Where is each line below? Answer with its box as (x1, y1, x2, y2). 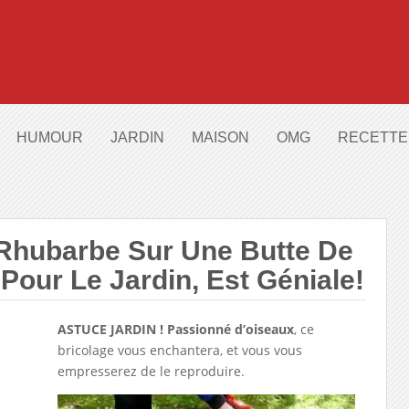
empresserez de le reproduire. (57, 362, 245, 380)
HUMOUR (16, 130, 83, 145)
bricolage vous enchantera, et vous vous (57, 341, 302, 359)
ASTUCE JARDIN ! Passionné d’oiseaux (57, 320, 294, 338)
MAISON (192, 130, 249, 145)
